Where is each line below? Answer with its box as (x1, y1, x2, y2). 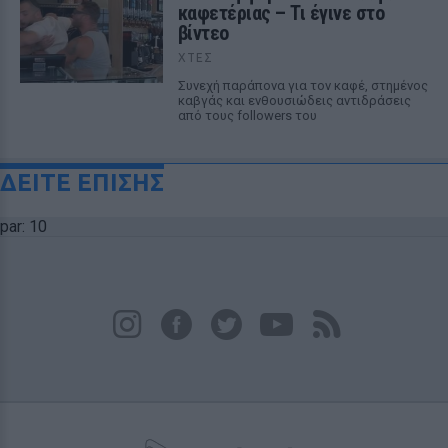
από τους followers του (177, 108, 317, 123)
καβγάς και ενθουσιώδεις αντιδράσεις (177, 93, 411, 108)
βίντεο (177, 21, 229, 45)
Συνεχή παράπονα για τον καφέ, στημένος (177, 78, 428, 93)
